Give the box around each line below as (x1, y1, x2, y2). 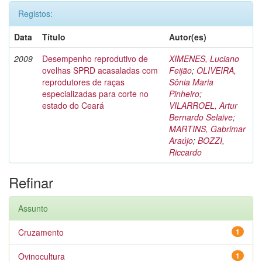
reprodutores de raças (42, 76, 125, 88)
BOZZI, (198, 135, 225, 146)
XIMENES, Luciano (169, 53, 239, 64)
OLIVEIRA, (196, 64, 236, 76)
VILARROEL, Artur (169, 99, 237, 111)
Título (42, 31, 65, 43)
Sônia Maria (169, 76, 213, 88)
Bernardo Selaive (169, 111, 233, 123)
